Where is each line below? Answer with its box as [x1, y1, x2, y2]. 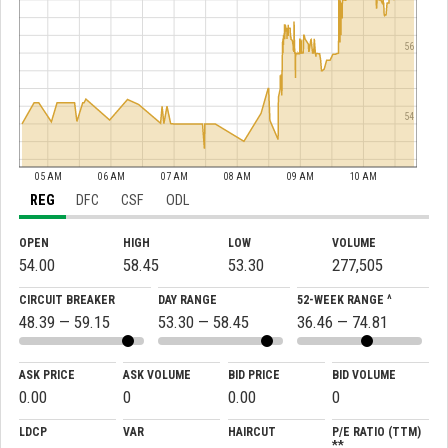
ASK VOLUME [123, 368, 192, 383]
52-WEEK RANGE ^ [297, 293, 393, 308]
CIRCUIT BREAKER [19, 293, 115, 308]
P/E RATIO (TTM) [331, 425, 421, 440]
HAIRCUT [227, 425, 276, 440]
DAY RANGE [158, 293, 218, 308]
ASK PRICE [19, 368, 75, 383]
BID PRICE [227, 368, 280, 383]
